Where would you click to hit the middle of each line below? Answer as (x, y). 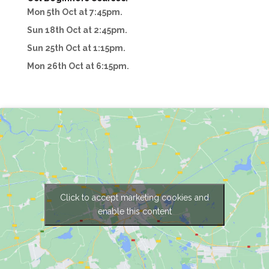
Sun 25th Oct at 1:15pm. (76, 48)
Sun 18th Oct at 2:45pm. (77, 30)
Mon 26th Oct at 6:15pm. (78, 66)
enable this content (134, 211)
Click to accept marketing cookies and (134, 197)
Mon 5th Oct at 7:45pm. (74, 12)
